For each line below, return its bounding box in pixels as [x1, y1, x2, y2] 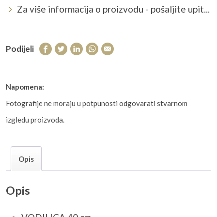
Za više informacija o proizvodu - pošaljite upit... [17, 3, 210, 15]
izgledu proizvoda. [6, 115, 64, 124]
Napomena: [6, 82, 44, 92]
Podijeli [6, 44, 34, 54]
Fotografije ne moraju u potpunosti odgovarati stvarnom [6, 99, 187, 108]
